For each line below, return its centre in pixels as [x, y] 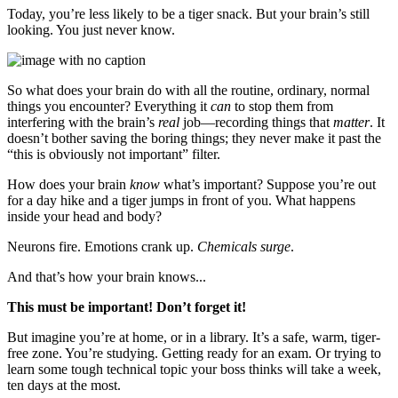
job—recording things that [256, 122]
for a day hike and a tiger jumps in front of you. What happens [181, 200]
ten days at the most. [64, 385]
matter [351, 122]
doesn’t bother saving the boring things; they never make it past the [194, 138]
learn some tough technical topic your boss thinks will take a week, [194, 369]
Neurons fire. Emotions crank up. [102, 246]
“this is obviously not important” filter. [114, 154]
